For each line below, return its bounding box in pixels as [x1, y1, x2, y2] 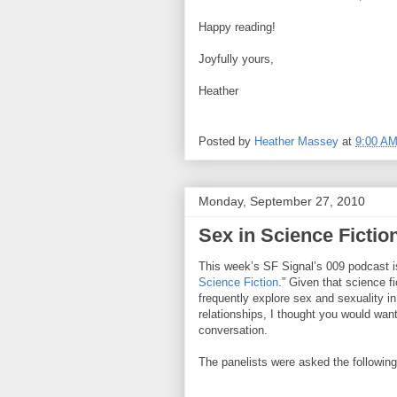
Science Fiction [198, 275, 278, 289]
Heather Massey [254, 134, 339, 148]
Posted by [198, 134, 254, 148]
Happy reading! [198, 20, 276, 35]
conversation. [198, 323, 268, 337]
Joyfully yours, [198, 52, 274, 66]
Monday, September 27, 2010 [198, 193, 365, 208]
